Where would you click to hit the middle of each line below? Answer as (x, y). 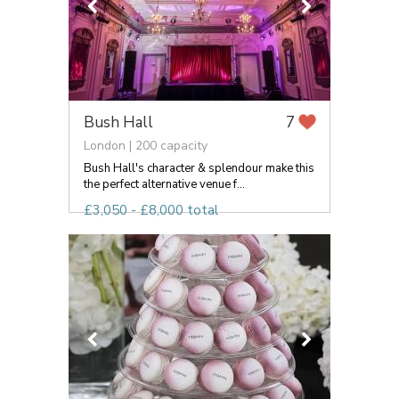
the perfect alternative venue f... (164, 184)
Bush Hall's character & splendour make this (199, 168)
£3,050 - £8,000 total (151, 210)
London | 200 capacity (146, 146)
